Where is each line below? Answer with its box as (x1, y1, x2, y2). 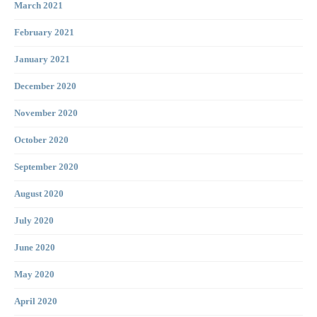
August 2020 (14, 189, 64, 200)
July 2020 (14, 216, 54, 226)
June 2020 (14, 243, 55, 253)
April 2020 (14, 296, 57, 307)
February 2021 (14, 28, 74, 38)
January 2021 (14, 54, 70, 65)
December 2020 (14, 81, 76, 92)
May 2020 (14, 270, 54, 280)
